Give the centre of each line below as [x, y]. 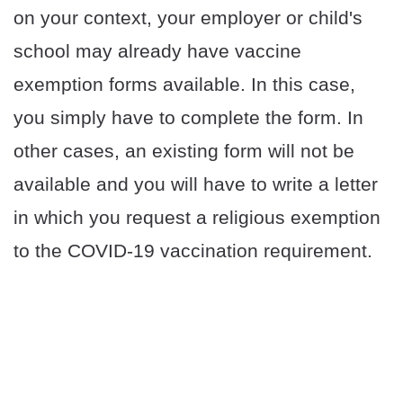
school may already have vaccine [157, 51]
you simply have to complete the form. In [188, 118]
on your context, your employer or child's [188, 18]
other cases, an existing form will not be [184, 151]
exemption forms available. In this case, [184, 85]
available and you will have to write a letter [196, 184]
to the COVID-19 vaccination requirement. [193, 251]
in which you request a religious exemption [197, 218]
